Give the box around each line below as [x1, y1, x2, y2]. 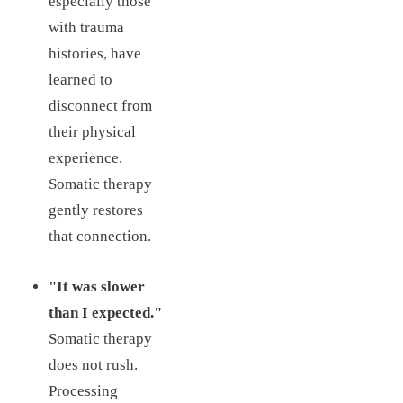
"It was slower [48, 278, 145, 296]
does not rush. [48, 356, 138, 374]
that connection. [48, 227, 151, 245]
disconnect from [48, 96, 152, 114]
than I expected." [48, 304, 162, 322]
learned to [48, 70, 112, 88]
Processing [48, 382, 118, 400]
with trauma [48, 18, 124, 36]
